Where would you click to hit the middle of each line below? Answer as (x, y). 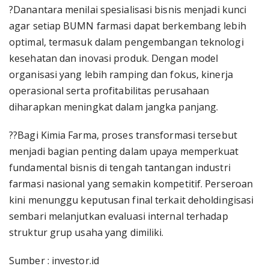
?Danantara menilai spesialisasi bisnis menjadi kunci (128, 10)
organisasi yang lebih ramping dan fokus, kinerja (121, 74)
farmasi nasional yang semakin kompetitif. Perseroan (131, 184)
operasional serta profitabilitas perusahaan (109, 91)
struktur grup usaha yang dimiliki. (86, 232)
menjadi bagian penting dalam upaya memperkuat (124, 151)
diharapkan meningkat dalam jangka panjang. (114, 107)
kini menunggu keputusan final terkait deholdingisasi (131, 200)
